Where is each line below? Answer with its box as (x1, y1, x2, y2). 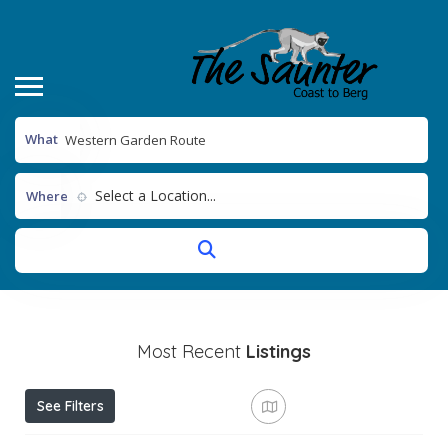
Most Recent (137, 339, 246, 363)
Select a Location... (95, 185, 216, 205)
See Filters (36, 396, 104, 415)
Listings (246, 339, 311, 363)
